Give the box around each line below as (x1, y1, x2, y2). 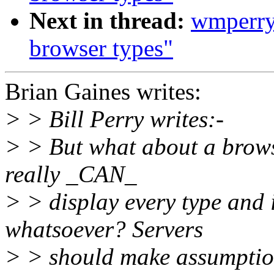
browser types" (29, 35, 173, 62)
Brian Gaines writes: (5, 78, 201, 105)
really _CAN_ (5, 161, 137, 188)
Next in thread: (29, 7, 185, 34)
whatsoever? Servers (5, 216, 203, 243)
